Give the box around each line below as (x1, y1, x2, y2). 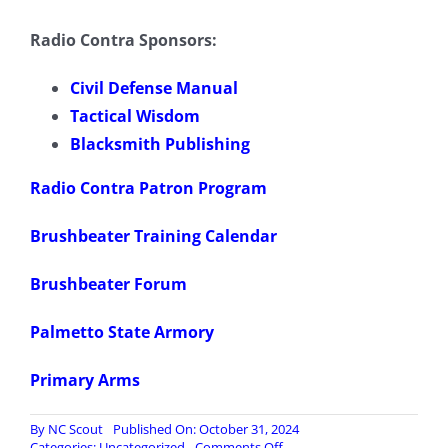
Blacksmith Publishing (69, 133, 250, 156)
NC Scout (47, 420, 103, 439)
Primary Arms (29, 369, 140, 392)
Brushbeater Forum (29, 273, 187, 296)
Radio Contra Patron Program (29, 177, 267, 200)
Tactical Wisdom (69, 105, 200, 128)
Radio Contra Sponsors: (29, 29, 217, 52)
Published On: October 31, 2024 (112, 420, 299, 439)
